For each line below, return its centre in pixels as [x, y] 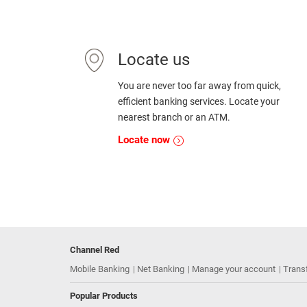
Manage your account [234, 269]
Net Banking [161, 269]
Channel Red [95, 250]
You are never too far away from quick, [199, 86]
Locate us [154, 60]
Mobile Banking [100, 269]
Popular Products [104, 296]
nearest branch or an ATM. [174, 117]
